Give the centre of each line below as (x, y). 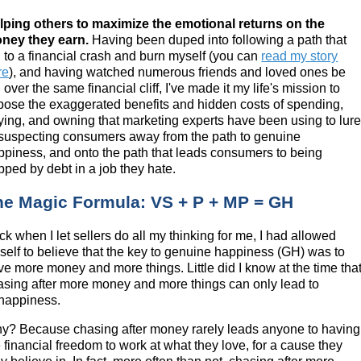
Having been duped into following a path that (218, 40)
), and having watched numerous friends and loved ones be (178, 73)
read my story (300, 56)
